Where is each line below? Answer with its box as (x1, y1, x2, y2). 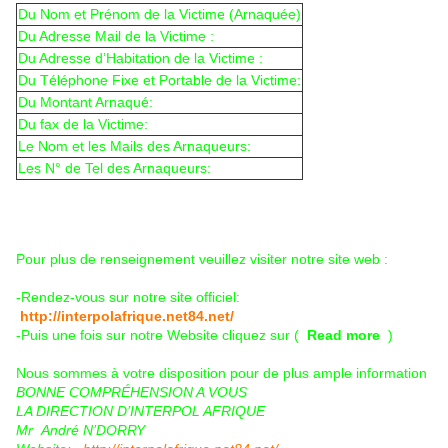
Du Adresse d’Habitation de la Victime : (18, 50, 263, 67)
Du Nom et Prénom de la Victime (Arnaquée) (18, 6, 301, 23)
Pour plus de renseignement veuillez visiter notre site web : (16, 251, 388, 268)
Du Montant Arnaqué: (18, 94, 157, 111)
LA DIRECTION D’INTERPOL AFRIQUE (16, 403, 265, 420)
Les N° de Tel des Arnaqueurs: (18, 160, 211, 177)
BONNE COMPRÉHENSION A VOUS (16, 384, 247, 401)
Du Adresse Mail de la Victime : (18, 28, 214, 45)
